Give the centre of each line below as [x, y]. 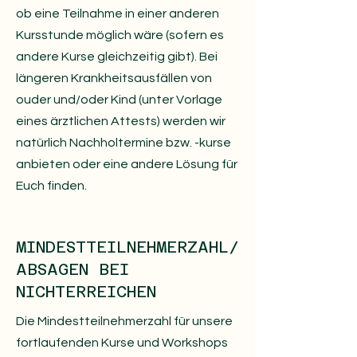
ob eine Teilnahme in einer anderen [118, 14]
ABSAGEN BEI [73, 269]
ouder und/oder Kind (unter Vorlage [119, 100]
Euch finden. [51, 186]
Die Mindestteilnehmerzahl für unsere [124, 321]
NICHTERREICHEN [86, 292]
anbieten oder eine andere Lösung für [127, 164]
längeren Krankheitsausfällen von [114, 78]
